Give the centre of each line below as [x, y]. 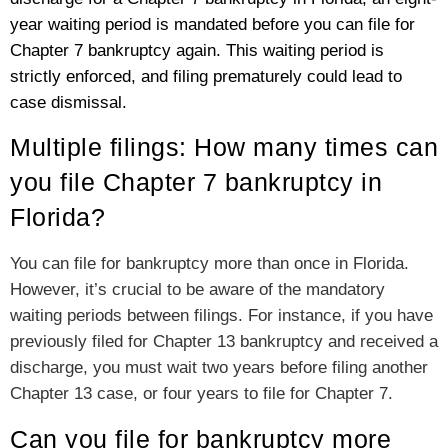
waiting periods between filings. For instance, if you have [221, 316]
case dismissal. [68, 102]
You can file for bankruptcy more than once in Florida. [209, 264]
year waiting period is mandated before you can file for [212, 24]
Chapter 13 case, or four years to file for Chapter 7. [201, 394]
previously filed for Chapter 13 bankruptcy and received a [224, 342]
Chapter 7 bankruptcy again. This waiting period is [197, 50]
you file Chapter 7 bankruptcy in [196, 182]
